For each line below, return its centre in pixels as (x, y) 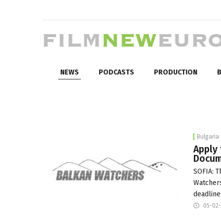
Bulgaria (208, 136)
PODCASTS (116, 72)
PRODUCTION (176, 72)
